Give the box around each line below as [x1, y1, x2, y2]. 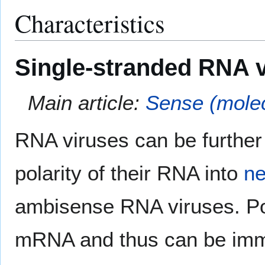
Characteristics [15, 5, 165, 40]
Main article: [28, 91, 146, 115]
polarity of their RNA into [15, 161, 244, 185]
